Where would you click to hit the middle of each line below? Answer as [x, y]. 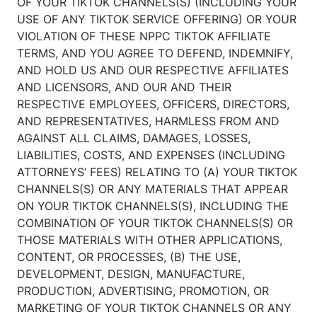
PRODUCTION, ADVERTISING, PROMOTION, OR [143, 291]
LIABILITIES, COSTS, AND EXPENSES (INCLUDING [151, 155]
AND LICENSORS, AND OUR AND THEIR [124, 87]
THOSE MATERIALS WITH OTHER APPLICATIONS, [150, 240]
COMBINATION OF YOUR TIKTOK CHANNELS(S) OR [155, 223]
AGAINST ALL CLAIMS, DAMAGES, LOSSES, [134, 138]
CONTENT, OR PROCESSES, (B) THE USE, [129, 257]
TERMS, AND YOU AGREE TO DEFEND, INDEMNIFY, [155, 53]
